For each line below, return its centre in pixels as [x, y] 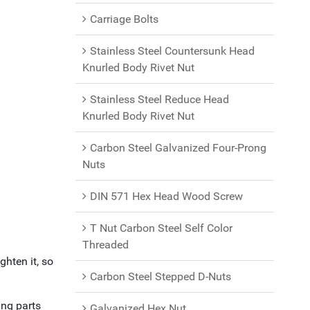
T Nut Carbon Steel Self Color [161, 228]
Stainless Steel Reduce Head [159, 99]
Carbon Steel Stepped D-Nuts [160, 276]
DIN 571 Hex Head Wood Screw [166, 196]
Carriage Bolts [124, 19]
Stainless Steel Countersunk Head [172, 51]
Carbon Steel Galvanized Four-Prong [178, 148]
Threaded [105, 245]
